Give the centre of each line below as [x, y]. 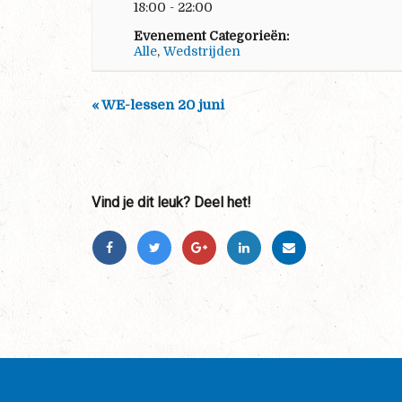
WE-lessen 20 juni [162, 105]
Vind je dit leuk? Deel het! [171, 202]
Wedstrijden [201, 51]
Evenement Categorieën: [211, 35]
